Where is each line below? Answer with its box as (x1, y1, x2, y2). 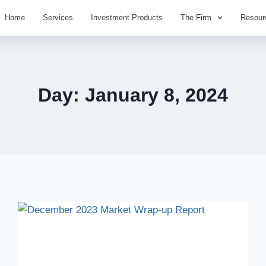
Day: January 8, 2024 (38, 84, 228, 106)
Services (42, 13, 73, 22)
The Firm (180, 13, 211, 22)
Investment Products (90, 13, 163, 22)
